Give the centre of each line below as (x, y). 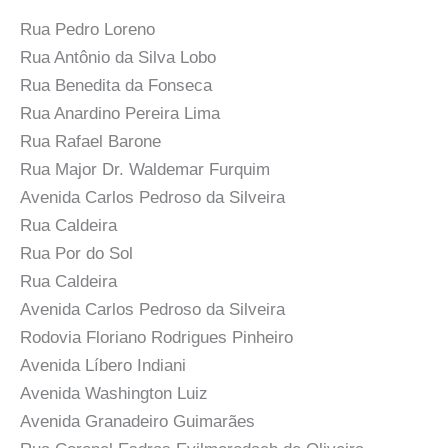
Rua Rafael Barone (90, 142)
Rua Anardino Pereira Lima (120, 114)
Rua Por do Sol (76, 254)
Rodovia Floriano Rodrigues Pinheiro (156, 338)
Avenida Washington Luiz (114, 394)
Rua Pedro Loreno (87, 30)
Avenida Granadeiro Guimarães (137, 422)
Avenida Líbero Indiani (103, 366)
